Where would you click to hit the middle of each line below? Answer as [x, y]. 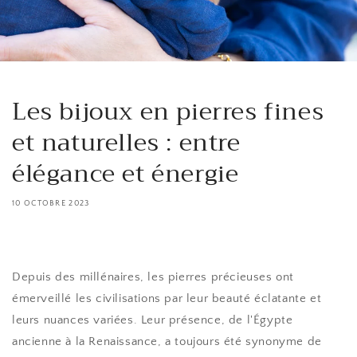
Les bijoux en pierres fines [168, 112]
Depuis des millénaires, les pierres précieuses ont [153, 277]
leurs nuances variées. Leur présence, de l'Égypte [153, 320]
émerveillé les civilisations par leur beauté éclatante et [167, 298]
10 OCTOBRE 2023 [51, 204]
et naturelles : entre [126, 143]
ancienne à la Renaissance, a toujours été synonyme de [167, 341]
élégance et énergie [126, 174]
